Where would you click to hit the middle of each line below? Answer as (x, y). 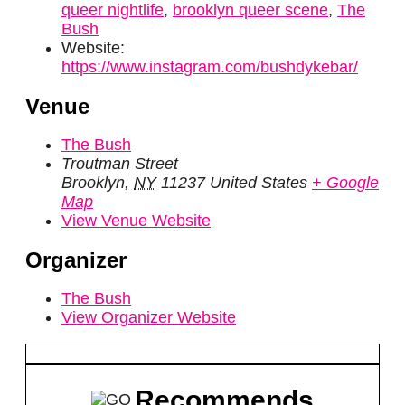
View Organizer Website (149, 318)
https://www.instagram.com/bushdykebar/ (210, 67)
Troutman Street (120, 164)
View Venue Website (136, 221)
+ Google (345, 183)
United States (259, 183)
